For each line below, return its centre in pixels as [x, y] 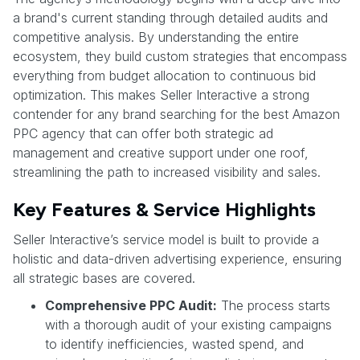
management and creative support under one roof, [161, 152]
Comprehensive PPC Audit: [131, 305]
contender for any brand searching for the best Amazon [176, 114]
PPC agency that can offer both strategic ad [143, 133]
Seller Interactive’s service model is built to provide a [166, 239]
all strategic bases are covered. [104, 278]
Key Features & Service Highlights [164, 209]
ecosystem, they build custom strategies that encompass [180, 56]
